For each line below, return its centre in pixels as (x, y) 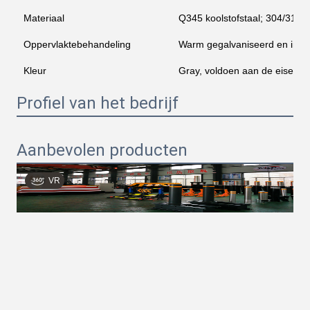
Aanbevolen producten (102, 150)
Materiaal (44, 18)
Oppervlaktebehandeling (77, 44)
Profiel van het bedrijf (98, 103)
